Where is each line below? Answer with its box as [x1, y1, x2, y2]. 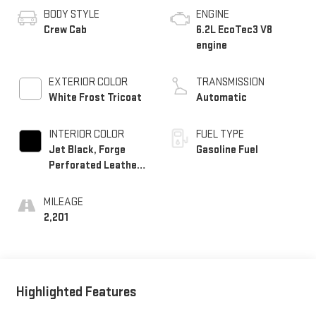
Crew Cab [43, 23, 87, 37]
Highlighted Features [16, 284, 137, 301]
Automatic [196, 91, 247, 105]
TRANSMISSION [196, 75, 265, 90]
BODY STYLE [43, 8, 99, 22]
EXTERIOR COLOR [48, 75, 128, 90]
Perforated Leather [48, 159, 141, 173]
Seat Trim [48, 174, 95, 188]
